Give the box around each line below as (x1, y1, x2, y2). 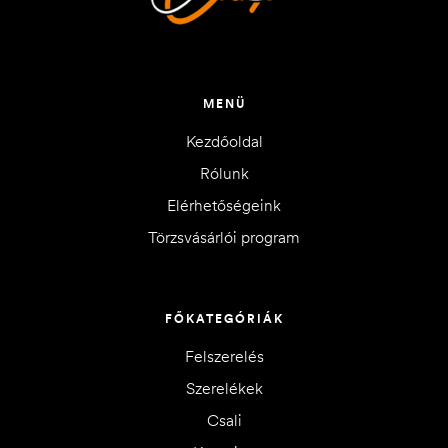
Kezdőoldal (185, 130, 263, 151)
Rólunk (199, 162, 249, 183)
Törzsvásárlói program (148, 226, 300, 247)
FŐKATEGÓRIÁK (164, 310, 284, 326)
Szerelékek (185, 377, 263, 398)
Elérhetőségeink (167, 194, 281, 215)
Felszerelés (184, 345, 264, 366)
